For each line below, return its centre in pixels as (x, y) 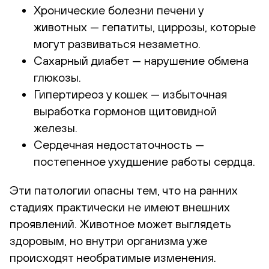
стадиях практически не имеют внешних (120, 207)
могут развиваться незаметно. (117, 43)
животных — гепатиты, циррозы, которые (145, 26)
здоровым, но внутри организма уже (108, 240)
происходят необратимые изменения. (113, 257)
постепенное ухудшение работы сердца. (144, 161)
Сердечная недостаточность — (119, 144)
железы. (56, 127)
